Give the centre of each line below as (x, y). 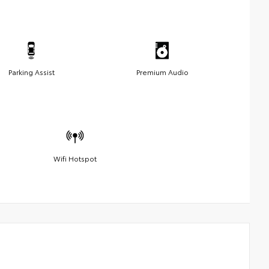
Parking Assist (31, 71)
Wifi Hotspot (75, 158)
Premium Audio (162, 71)
